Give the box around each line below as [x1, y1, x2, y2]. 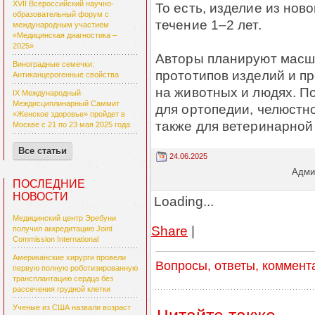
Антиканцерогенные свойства [13, 70, 119, 79]
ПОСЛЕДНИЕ [13, 178, 85, 191]
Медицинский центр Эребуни [13, 214, 116, 223]
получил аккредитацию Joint [13, 224, 112, 233]
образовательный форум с [13, 10, 109, 19]
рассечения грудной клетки [13, 285, 110, 294]
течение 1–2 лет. [155, 17, 262, 32]
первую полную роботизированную [13, 264, 138, 273]
